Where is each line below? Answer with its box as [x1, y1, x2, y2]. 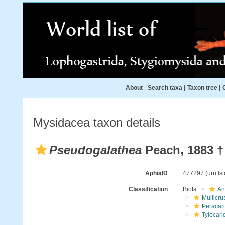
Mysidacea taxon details [33, 116, 160, 129]
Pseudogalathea [49, 143, 142, 157]
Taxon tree [187, 84, 217, 91]
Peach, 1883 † [142, 143, 223, 157]
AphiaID [145, 170, 168, 177]
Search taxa [148, 84, 182, 91]
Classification [128, 186, 168, 193]
